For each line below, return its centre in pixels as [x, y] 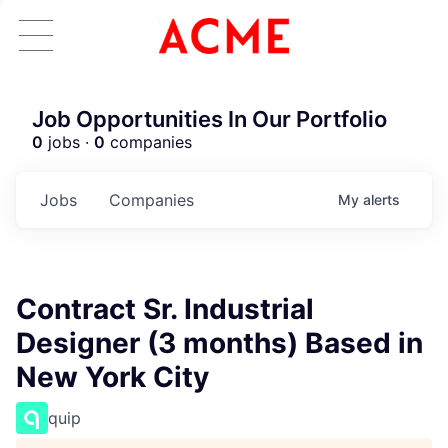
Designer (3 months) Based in [219, 343]
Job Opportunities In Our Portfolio [209, 119]
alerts [381, 199]
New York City [112, 377]
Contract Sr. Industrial [165, 309]
